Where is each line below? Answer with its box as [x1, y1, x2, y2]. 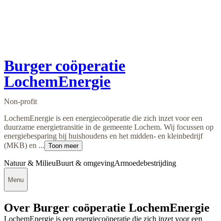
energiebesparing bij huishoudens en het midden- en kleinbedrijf [4, 132, 203, 141]
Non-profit [4, 97, 37, 106]
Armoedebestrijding [114, 159, 176, 168]
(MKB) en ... [4, 141, 44, 150]
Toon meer [48, 142, 78, 150]
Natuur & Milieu [4, 159, 56, 168]
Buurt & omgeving [56, 159, 114, 168]
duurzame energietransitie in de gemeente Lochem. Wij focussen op [4, 123, 214, 132]
